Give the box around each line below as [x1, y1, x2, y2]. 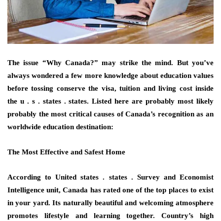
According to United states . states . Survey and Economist [7, 173, 214, 182]
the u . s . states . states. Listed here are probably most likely [7, 97, 214, 106]
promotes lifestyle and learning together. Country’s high [7, 212, 214, 220]
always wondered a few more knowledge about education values [7, 72, 214, 80]
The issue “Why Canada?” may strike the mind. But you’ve [7, 59, 214, 67]
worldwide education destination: [7, 123, 113, 131]
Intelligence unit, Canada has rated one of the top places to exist [7, 186, 214, 194]
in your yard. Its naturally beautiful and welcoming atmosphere [7, 199, 214, 207]
